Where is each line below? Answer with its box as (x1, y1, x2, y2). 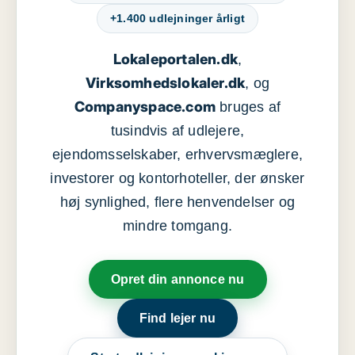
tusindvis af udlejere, (110, 123, 245, 139)
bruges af (216, 99, 281, 116)
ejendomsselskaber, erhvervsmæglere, (52, 147, 303, 163)
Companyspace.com (74, 98, 216, 116)
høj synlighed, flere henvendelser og (59, 194, 296, 211)
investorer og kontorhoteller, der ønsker (50, 170, 305, 187)
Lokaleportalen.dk (113, 51, 239, 68)
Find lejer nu (139, 311, 216, 326)
